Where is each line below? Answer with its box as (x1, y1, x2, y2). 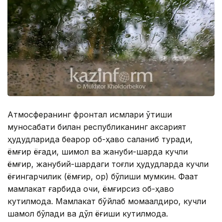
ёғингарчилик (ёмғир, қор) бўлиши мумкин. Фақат (7, 171, 198, 182)
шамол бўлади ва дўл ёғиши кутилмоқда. (7, 209, 168, 219)
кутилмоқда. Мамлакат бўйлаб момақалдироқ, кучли (7, 196, 206, 207)
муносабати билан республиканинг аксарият (7, 122, 186, 132)
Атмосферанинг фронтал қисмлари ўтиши (7, 110, 172, 120)
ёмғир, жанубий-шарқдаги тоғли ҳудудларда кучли (7, 159, 209, 169)
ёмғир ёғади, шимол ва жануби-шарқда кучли (7, 147, 188, 157)
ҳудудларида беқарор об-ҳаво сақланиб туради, (7, 134, 193, 145)
